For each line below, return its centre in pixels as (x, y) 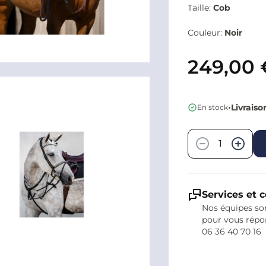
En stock (212, 107)
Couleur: (206, 33)
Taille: (200, 7)
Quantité (208, 121)
